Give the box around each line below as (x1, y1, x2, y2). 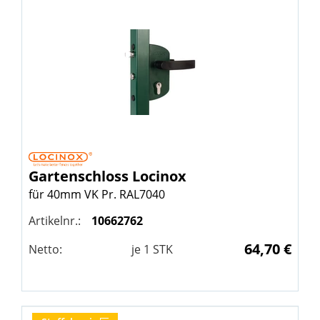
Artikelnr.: (29, 213, 81, 229)
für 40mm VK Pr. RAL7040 (29, 186, 165, 203)
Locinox (132, 166, 186, 186)
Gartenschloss (29, 166, 132, 186)
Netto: (29, 241, 62, 258)
